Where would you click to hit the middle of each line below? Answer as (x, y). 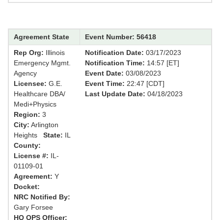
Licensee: (30, 84)
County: (27, 146)
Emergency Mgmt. (42, 63)
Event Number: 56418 (120, 37)
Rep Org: (29, 53)
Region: (27, 115)
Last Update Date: (115, 94)
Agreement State (41, 37)
